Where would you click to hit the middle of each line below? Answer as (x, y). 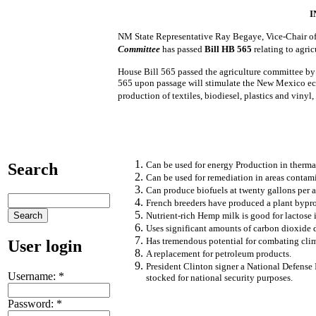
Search (33, 169)
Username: (33, 276)
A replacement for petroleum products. (219, 253)
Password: (32, 303)
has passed (183, 49)
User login (45, 246)
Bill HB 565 (229, 49)
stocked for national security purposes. (220, 278)
